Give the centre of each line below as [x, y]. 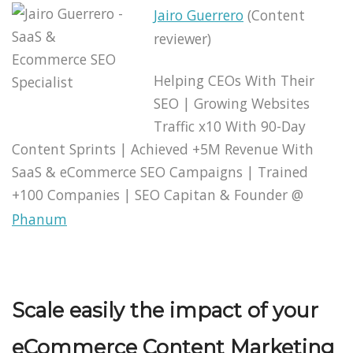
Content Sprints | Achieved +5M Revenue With [163, 149]
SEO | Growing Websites [232, 103]
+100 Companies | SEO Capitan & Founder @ [158, 194]
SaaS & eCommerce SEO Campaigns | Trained [160, 171]
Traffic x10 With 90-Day [230, 126]
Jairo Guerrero [199, 15]
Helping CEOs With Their [234, 80]
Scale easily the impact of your [165, 310]
